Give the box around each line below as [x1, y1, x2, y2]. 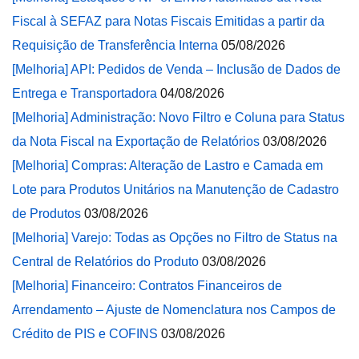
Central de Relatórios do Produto [12, 255, 199, 268]
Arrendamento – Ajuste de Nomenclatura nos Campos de [12, 303, 336, 317]
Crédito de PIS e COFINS [12, 327, 158, 341]
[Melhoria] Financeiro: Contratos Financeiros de [12, 279, 282, 292]
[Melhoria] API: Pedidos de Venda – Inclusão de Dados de [12, 63, 341, 76]
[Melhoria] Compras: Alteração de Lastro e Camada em [12, 159, 323, 172]
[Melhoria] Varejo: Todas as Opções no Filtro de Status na [12, 231, 337, 244]
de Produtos [12, 207, 81, 220]
